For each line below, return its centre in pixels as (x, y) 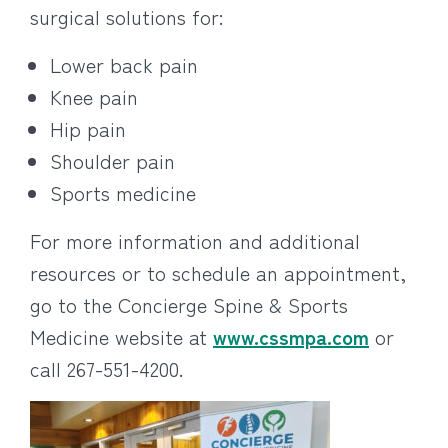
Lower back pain (124, 64)
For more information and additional (195, 240)
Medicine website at (121, 336)
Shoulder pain (112, 160)
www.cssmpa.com (291, 336)
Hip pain (88, 128)
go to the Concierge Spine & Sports (189, 304)
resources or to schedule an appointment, (218, 272)
